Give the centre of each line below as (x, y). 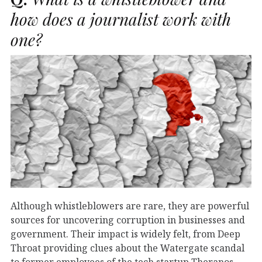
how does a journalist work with (121, 19)
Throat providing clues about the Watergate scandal (127, 248)
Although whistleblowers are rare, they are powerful (130, 206)
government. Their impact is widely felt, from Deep (125, 234)
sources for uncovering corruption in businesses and (128, 220)
